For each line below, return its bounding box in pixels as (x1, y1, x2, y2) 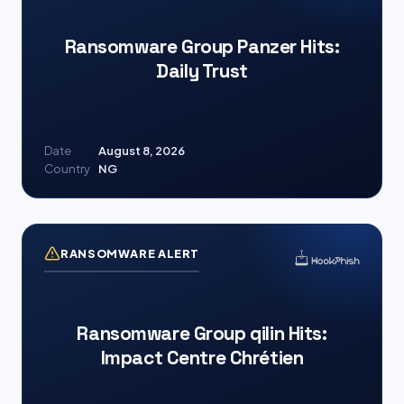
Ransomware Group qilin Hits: (77, 321, 327, 346)
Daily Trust (156, 59, 248, 84)
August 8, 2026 (98, 142, 185, 158)
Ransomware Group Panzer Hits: (64, 34, 340, 60)
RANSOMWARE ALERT (60, 245, 199, 261)
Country (44, 161, 90, 176)
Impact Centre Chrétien (100, 345, 304, 371)
